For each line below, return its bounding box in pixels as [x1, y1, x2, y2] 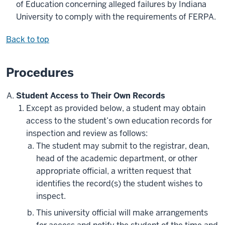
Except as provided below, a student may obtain [26, 103, 205, 114]
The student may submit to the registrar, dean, [36, 141, 209, 152]
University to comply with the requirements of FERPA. [16, 12, 216, 23]
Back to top [6, 34, 49, 45]
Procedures [6, 65, 74, 81]
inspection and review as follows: [26, 128, 148, 139]
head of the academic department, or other [36, 153, 197, 164]
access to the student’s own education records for [26, 116, 212, 127]
